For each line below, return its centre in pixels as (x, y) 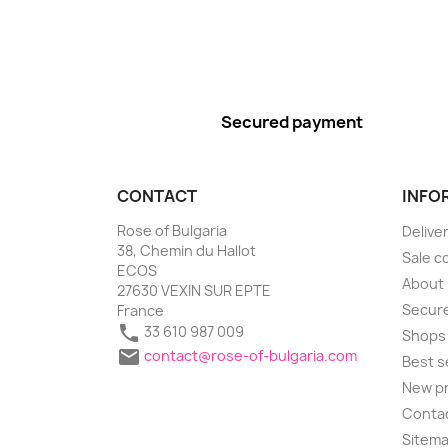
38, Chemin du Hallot (186, 250)
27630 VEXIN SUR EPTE (194, 290)
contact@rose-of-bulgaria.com (250, 355)
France (140, 310)
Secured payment (291, 121)
